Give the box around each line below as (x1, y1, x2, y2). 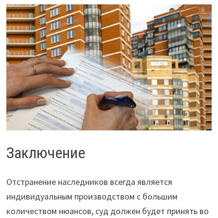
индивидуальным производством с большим (6, 191, 178, 202)
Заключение (6, 143, 85, 162)
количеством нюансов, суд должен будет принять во (6, 205, 209, 217)
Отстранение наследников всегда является (6, 176, 172, 188)
